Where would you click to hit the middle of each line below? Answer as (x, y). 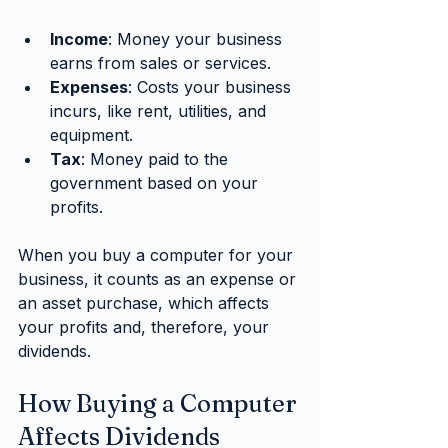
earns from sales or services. (160, 63)
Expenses (89, 87)
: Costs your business (212, 87)
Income (79, 39)
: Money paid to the (157, 159)
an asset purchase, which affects (146, 303)
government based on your (156, 183)
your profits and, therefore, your (146, 327)
